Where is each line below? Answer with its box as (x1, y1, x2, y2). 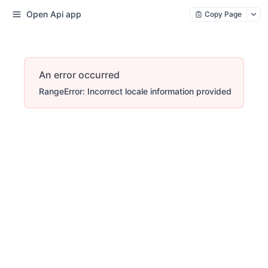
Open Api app (26, 9, 81, 19)
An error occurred (39, 69, 120, 81)
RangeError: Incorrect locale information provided (39, 86, 232, 96)
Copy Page (205, 10, 242, 19)
